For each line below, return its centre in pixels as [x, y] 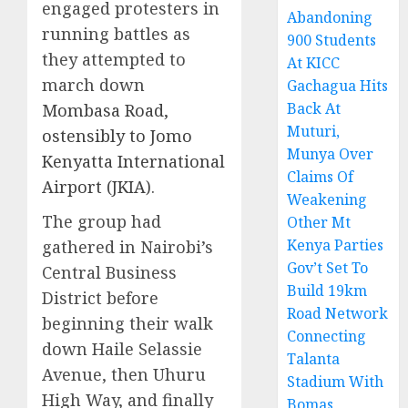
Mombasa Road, [105, 111]
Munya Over [331, 154]
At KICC [314, 63]
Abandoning [330, 18]
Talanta [314, 359]
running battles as [116, 34]
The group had [102, 222]
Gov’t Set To [328, 268]
